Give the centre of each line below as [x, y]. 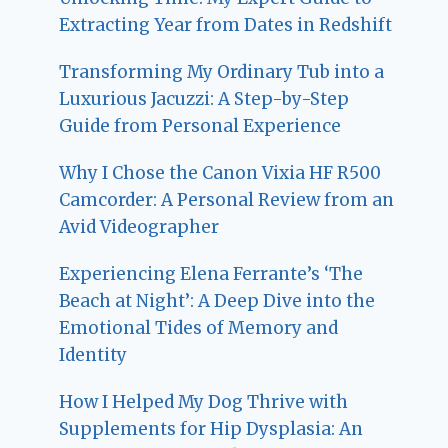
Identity [93, 354]
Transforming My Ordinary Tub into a [222, 71]
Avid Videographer [139, 226]
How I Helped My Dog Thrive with [204, 401]
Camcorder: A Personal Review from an [227, 199]
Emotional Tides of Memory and [199, 327]
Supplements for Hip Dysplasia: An [211, 428]
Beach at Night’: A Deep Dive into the [217, 300]
